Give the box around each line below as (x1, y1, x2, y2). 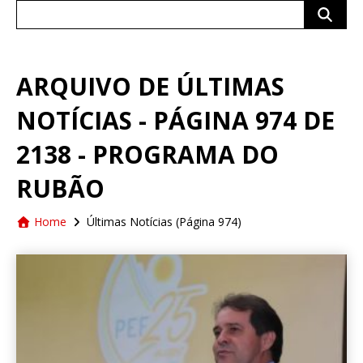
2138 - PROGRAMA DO (16, 138, 279, 171)
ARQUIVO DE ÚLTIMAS (16, 70, 284, 103)
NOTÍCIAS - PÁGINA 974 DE (16, 104, 335, 137)
